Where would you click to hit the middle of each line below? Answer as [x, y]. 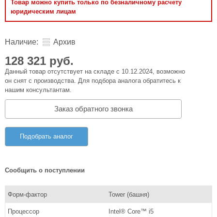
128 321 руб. [39, 61]
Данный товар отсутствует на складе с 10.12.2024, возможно [95, 71]
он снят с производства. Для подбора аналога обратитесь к [93, 81]
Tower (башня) [129, 194]
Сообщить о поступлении [45, 170]
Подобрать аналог [46, 136]
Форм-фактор [27, 194]
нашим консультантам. [38, 90]
